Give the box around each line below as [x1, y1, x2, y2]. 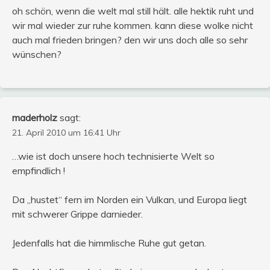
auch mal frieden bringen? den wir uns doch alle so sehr [12, 33, 248, 46]
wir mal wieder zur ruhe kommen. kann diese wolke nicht [12, 19, 253, 31]
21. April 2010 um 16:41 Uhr [12, 127, 121, 138]
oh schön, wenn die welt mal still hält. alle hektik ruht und [12, 4, 254, 17]
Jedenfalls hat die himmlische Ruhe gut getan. [12, 236, 206, 249]
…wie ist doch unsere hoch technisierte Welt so [12, 149, 215, 162]
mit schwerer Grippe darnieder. [12, 207, 143, 220]
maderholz [12, 111, 57, 124]
